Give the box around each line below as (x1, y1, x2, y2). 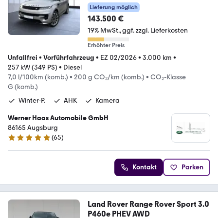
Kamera (95, 96, 120, 105)
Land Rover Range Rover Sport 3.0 (87, 200, 209, 209)
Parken (182, 163, 203, 172)
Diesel (63, 63, 82, 72)
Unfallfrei (8, 54, 37, 62)
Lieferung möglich (89, 4, 138, 11)
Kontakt (132, 163, 157, 172)
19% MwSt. (87, 26, 120, 35)
